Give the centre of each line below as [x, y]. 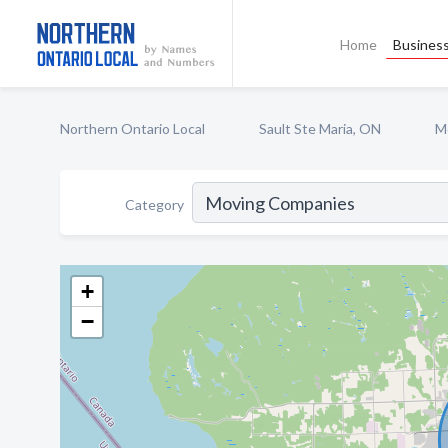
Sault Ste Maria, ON [320, 128]
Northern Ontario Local [132, 128]
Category [154, 204]
